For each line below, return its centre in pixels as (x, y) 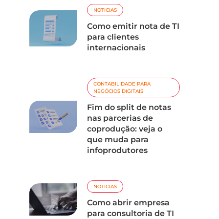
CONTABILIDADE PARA (122, 84)
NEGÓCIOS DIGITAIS (119, 91)
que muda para (118, 139)
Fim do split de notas (129, 107)
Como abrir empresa (129, 202)
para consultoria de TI (131, 213)
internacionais (116, 47)
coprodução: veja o (125, 129)
